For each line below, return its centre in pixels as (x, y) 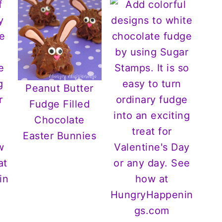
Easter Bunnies (60, 136)
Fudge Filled (60, 104)
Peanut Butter (59, 88)
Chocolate (59, 120)
